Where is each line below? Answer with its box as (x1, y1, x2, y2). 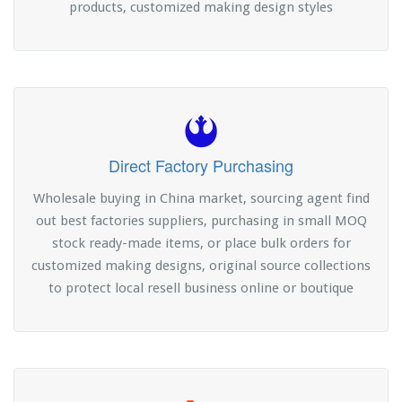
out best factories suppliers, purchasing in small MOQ (35, 213, 367, 230)
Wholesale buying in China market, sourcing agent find (32, 190, 370, 207)
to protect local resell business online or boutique (48, 280, 354, 297)
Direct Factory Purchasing (109, 153, 293, 178)
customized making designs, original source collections (31, 258, 371, 275)
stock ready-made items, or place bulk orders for (51, 235, 351, 252)
